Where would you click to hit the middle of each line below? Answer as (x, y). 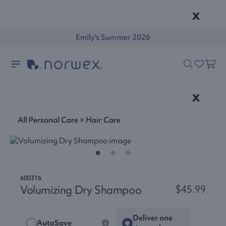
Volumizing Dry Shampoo (81, 190)
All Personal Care (48, 120)
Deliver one (153, 218)
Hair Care (103, 120)
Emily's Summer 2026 (113, 37)
